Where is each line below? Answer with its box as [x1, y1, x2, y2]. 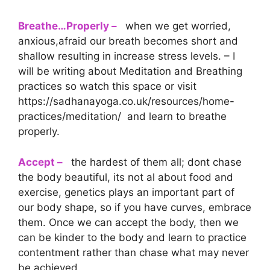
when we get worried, [122, 20, 231, 32]
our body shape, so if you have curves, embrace [18, 201, 251, 213]
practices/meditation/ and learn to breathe [18, 110, 227, 122]
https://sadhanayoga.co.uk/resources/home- [18, 95, 234, 107]
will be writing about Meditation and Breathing [18, 65, 242, 77]
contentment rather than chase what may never [18, 246, 249, 259]
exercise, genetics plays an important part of [18, 186, 234, 198]
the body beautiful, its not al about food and [18, 171, 233, 183]
